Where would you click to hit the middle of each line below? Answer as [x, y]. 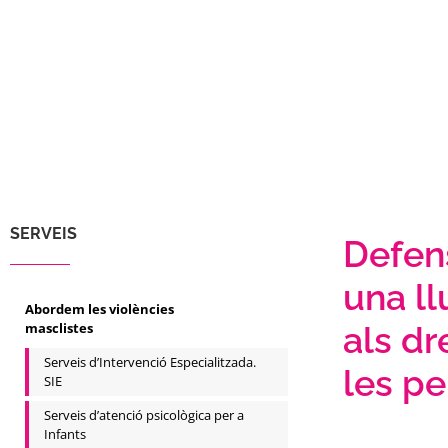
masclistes [59, 328]
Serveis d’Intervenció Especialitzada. [150, 362]
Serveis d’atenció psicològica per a [144, 415]
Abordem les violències [99, 309]
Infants [65, 434]
